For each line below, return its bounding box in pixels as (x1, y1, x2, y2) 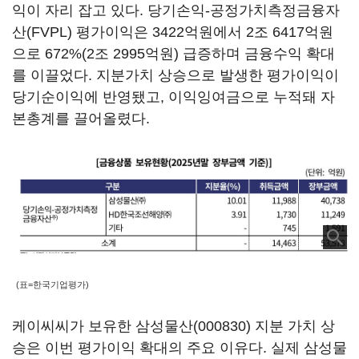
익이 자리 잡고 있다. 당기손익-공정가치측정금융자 (12, 2, 340, 18)
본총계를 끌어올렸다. (12, 111, 154, 127)
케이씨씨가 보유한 (12, 318, 135, 334)
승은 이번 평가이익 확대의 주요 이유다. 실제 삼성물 (12, 340, 347, 356)
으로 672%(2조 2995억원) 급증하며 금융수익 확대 (12, 46, 335, 62)
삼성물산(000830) (135, 318, 251, 334)
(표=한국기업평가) (16, 280, 89, 290)
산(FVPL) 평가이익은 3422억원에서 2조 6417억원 (12, 24, 333, 40)
